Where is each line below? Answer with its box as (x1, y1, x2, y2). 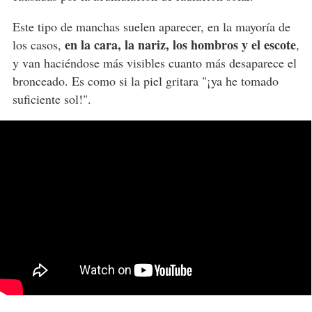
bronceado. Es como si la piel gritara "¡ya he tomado (12, 72, 279, 89)
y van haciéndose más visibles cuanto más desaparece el (12, 54, 297, 71)
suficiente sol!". (12, 90, 91, 107)
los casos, (12, 36, 65, 53)
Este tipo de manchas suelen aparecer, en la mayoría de (12, 17, 290, 35)
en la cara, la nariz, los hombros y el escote (64, 35, 296, 54)
